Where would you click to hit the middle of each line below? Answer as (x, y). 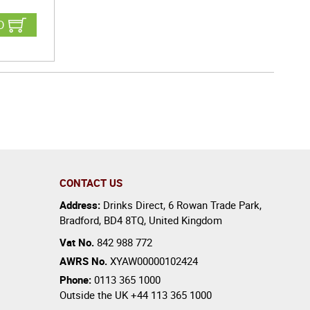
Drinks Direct (133, 205)
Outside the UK (95, 295)
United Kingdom (185, 220)
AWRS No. (83, 261)
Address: (81, 205)
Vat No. (78, 242)
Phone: (77, 280)
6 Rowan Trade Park (214, 205)
